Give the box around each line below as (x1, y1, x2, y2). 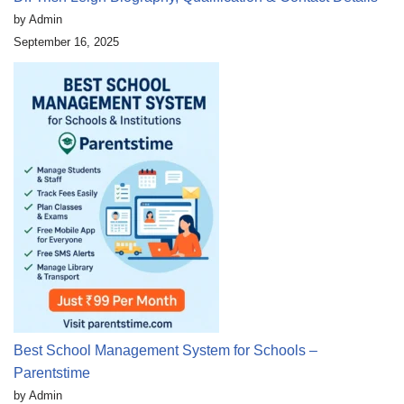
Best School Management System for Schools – (14, 343, 317, 359)
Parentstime (14, 365, 90, 381)
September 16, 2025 (14, 35, 119, 50)
